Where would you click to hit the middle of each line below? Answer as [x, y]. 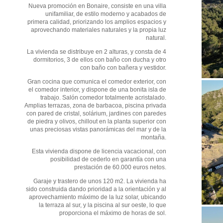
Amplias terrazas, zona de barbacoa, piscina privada [95, 105]
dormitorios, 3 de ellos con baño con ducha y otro [100, 59]
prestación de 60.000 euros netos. [120, 167]
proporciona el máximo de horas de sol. [113, 213]
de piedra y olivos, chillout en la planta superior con [97, 121]
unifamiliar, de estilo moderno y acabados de [106, 14]
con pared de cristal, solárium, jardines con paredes [96, 113]
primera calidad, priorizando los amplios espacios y [97, 22]
